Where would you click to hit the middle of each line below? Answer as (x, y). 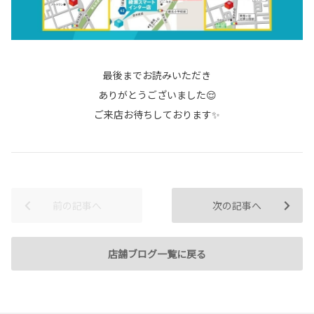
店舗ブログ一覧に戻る (157, 254)
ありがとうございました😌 (157, 95)
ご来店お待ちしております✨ (157, 115)
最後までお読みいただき (157, 75)
